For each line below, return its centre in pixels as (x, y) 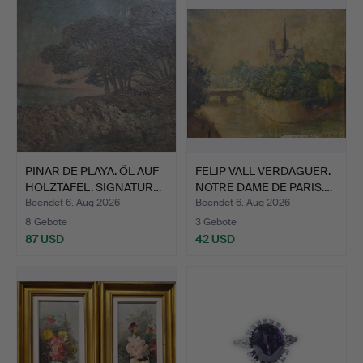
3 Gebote (216, 222)
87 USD (45, 239)
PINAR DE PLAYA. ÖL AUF (92, 171)
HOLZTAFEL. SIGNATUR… (93, 187)
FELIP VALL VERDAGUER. (263, 171)
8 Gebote (46, 222)
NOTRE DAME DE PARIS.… (264, 187)
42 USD (215, 239)
